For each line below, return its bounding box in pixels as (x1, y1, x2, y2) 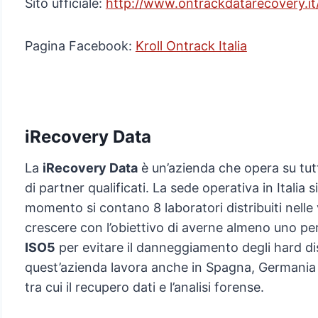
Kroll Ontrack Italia (135, 38, 247, 54)
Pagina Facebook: (24, 38, 136, 54)
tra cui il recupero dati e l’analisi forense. (24, 280, 264, 295)
